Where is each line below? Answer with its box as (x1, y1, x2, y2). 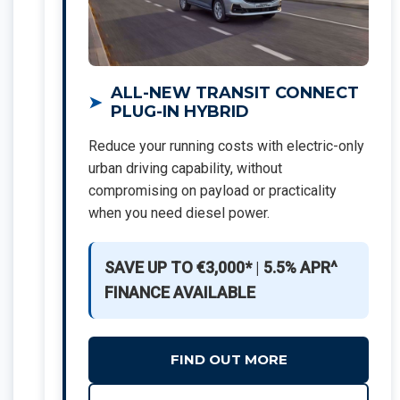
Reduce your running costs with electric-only (88, 137, 364, 154)
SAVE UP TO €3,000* (104, 258, 252, 277)
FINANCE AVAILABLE (104, 283, 255, 302)
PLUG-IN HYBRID (111, 102, 249, 121)
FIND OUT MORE (170, 351, 287, 368)
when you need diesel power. (88, 204, 270, 221)
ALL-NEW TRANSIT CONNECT (111, 83, 359, 103)
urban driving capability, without (88, 160, 282, 177)
